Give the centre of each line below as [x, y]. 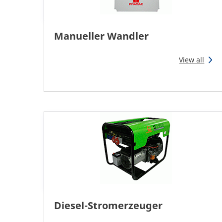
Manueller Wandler [101, 36]
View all [192, 60]
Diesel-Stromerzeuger [108, 206]
